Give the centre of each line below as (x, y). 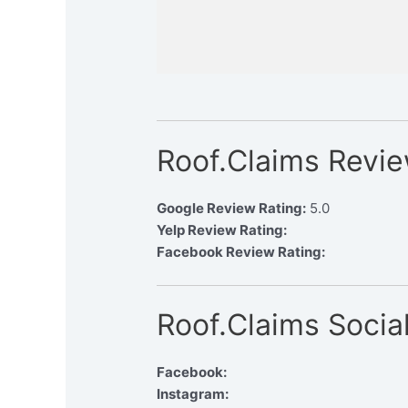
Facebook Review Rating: (241, 251)
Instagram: (193, 394)
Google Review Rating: (232, 208)
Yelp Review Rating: (222, 229)
